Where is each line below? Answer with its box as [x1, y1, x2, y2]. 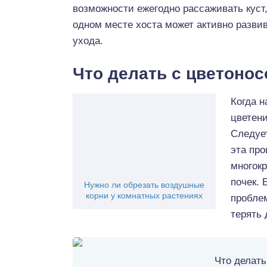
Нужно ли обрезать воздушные [84, 180, 204, 190]
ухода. [73, 35, 103, 46]
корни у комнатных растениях [86, 191, 203, 200]
